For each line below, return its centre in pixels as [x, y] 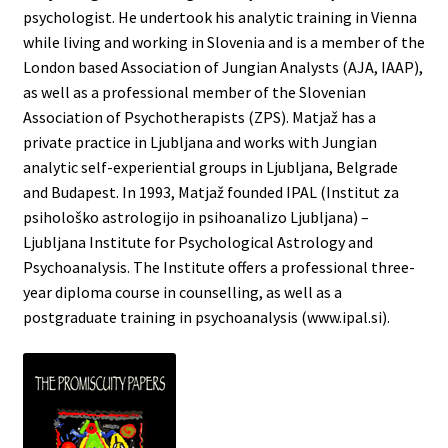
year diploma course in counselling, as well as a [182, 292]
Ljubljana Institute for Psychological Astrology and [197, 242]
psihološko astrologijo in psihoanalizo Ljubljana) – [195, 217]
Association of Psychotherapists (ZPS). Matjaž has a [199, 117]
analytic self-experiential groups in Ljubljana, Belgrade [210, 167]
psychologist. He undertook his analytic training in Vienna [219, 17]
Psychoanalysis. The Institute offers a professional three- [218, 267]
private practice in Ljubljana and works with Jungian [199, 142]
